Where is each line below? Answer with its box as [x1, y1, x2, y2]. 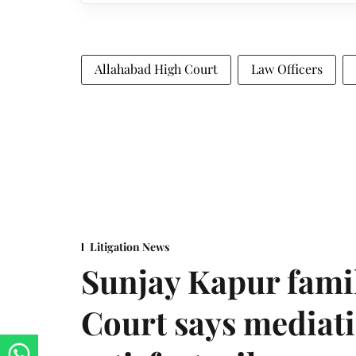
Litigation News [90, 238, 169, 254]
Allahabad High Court [95, 60, 218, 77]
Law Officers [251, 60, 323, 77]
